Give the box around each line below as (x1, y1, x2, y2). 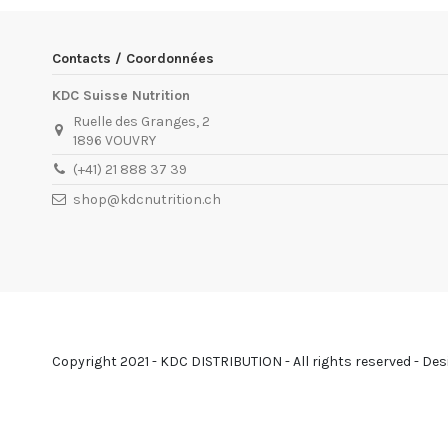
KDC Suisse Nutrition (52, 86, 190, 104)
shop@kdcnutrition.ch (73, 190, 222, 208)
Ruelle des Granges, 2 (73, 112, 211, 130)
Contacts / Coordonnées (52, 49, 214, 67)
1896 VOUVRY (73, 131, 157, 149)
